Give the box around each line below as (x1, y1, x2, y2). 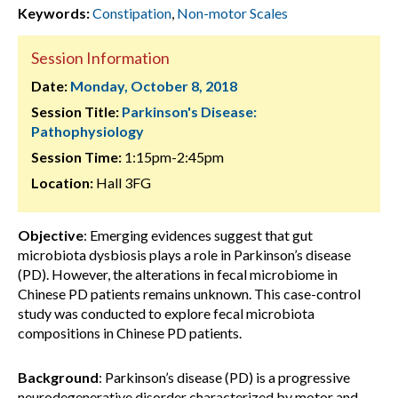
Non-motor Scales (177, 4, 288, 21)
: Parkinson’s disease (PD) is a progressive (99, 369, 350, 386)
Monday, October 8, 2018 (70, 77, 237, 94)
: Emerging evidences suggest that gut (84, 227, 313, 243)
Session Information (31, 48, 170, 68)
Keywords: (18, 4, 90, 21)
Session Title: (31, 103, 119, 120)
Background (18, 369, 99, 386)
